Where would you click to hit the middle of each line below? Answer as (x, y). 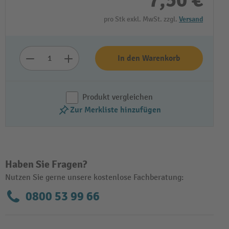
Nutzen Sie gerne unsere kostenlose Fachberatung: (94, 178)
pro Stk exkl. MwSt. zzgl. (141, 19)
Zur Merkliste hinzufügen (116, 110)
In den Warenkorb (149, 58)
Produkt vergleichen (118, 97)
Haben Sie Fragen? (46, 164)
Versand (191, 19)
